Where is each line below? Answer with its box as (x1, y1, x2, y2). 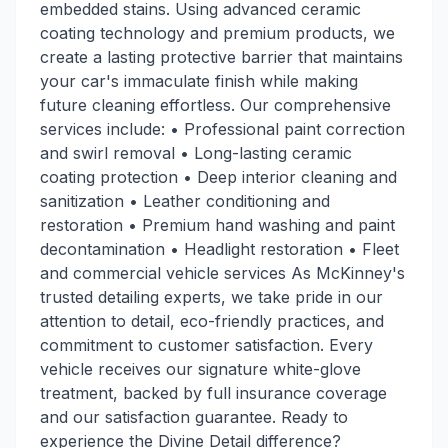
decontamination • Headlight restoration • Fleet (40, 239, 399, 259)
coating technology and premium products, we (40, 23, 395, 43)
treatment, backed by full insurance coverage (40, 383, 387, 403)
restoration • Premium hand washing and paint (40, 215, 395, 235)
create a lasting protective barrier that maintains (40, 47, 403, 67)
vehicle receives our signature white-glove (40, 359, 361, 379)
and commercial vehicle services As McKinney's (40, 263, 405, 283)
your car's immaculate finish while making (40, 71, 358, 91)
